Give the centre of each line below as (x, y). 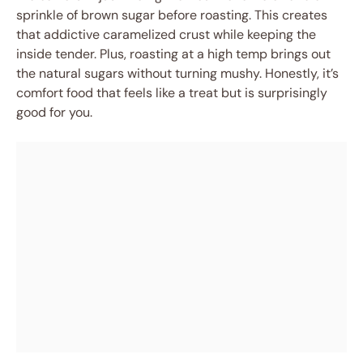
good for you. (54, 112)
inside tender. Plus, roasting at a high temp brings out (173, 54)
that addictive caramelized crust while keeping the (166, 34)
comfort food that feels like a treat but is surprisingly (172, 93)
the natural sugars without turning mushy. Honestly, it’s (177, 73)
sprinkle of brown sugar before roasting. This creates (172, 15)
